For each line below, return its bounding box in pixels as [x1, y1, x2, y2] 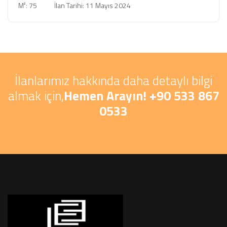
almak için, [8, 86, 64, 105]
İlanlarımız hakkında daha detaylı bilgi [15, 71, 212, 90]
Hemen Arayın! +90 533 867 [63, 86, 219, 105]
